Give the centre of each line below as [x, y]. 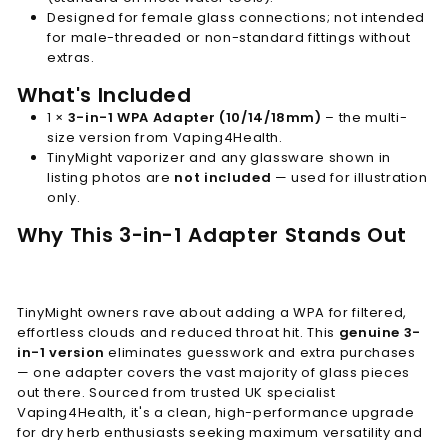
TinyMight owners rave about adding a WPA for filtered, [212, 312]
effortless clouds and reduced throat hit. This [178, 332]
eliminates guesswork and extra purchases [260, 352]
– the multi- [364, 117]
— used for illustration [349, 177]
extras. [71, 57]
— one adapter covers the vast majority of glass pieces [214, 372]
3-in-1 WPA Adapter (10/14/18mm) [194, 117]
